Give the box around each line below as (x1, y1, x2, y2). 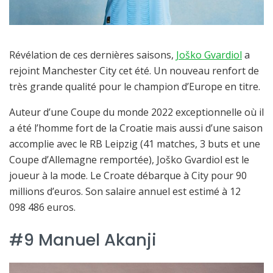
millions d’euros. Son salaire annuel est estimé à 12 (9, 185, 241, 199)
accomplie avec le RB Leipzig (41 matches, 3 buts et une (9, 137, 260, 151)
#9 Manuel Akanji (9, 228, 157, 252)
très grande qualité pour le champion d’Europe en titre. (9, 80, 260, 94)
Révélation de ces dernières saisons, (9, 48, 176, 62)
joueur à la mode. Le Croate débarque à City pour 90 (9, 169, 247, 183)
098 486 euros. (9, 200, 76, 214)
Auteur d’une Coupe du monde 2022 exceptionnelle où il (9, 105, 264, 119)
